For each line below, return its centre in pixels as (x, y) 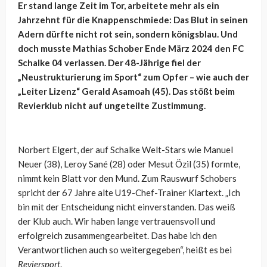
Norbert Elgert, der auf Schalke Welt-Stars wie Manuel (125, 150)
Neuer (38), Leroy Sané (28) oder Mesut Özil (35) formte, (129, 164)
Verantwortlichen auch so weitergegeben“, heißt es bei (125, 250)
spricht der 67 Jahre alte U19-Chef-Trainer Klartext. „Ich (129, 193)
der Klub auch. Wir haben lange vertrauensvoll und (117, 221)
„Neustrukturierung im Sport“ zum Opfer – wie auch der (133, 77)
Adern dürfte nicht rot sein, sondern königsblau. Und (128, 34)
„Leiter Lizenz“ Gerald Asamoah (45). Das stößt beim (126, 91)
